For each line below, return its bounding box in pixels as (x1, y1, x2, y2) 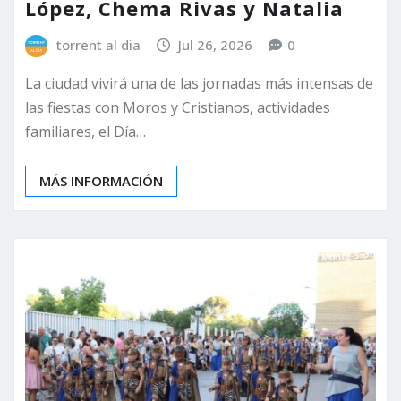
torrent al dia (55, 35, 141, 54)
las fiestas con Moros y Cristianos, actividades (25, 98, 330, 118)
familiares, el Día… (25, 122, 146, 142)
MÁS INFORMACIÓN (39, 172, 163, 191)
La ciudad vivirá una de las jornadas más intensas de (25, 73, 373, 94)
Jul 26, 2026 (178, 35, 253, 54)
